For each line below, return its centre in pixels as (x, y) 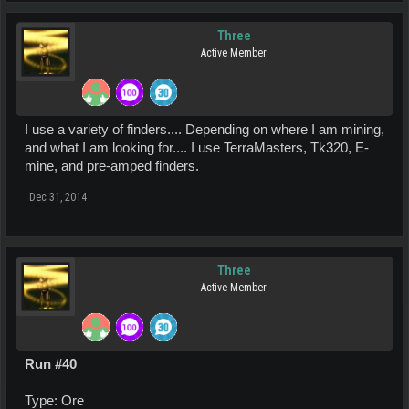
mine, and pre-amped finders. (112, 166)
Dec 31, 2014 (58, 197)
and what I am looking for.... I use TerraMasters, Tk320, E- (197, 148)
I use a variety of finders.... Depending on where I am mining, (204, 130)
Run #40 (51, 364)
